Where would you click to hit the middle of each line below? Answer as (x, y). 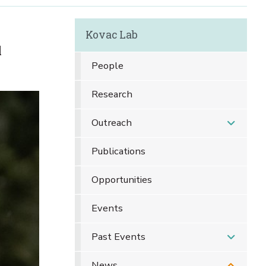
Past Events (118, 237)
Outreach (111, 123)
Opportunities (121, 180)
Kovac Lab (111, 35)
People (107, 66)
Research (112, 94)
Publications (118, 151)
